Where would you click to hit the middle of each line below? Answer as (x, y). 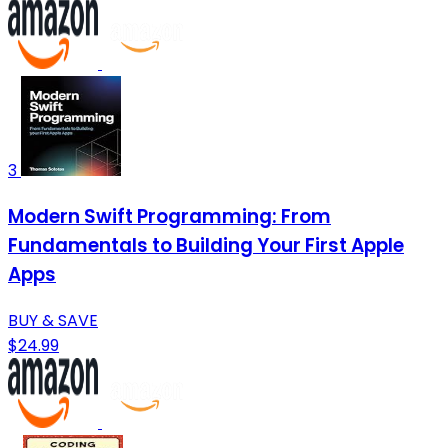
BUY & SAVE (53, 320)
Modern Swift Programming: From (169, 216)
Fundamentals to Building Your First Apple (206, 245)
